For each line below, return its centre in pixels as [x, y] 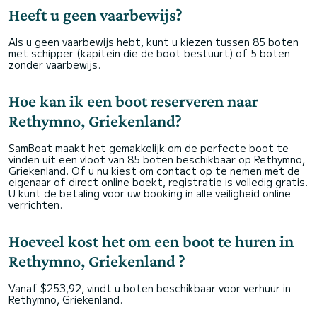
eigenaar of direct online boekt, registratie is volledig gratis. [158, 182]
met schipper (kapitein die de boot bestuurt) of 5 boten [149, 53]
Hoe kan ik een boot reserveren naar [133, 101]
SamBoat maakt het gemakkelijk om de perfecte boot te [149, 148]
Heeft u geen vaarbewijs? [96, 15]
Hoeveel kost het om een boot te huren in [151, 241]
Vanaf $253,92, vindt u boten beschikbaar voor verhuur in [150, 288]
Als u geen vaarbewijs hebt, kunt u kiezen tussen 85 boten [154, 42]
